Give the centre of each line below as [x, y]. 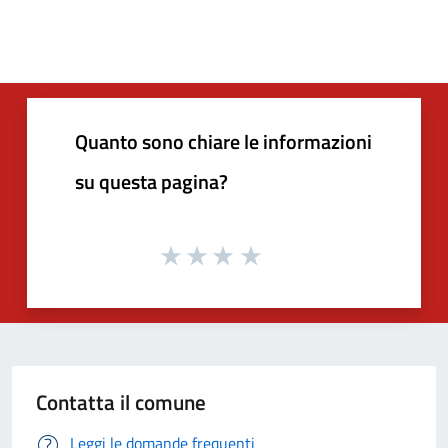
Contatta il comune [121, 401]
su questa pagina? [151, 182]
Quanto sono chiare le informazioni [223, 142]
